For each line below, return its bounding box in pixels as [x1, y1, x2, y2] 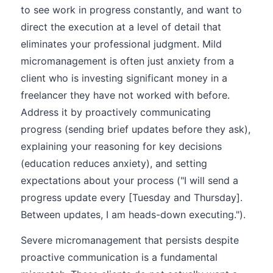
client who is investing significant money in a [21, 72, 227, 84]
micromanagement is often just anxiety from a [21, 55, 234, 67]
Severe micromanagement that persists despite [21, 234, 239, 246]
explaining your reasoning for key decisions [21, 140, 222, 152]
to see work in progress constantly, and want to [21, 4, 242, 16]
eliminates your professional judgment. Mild [21, 38, 222, 50]
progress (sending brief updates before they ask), [21, 123, 250, 135]
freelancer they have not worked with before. [21, 89, 230, 101]
